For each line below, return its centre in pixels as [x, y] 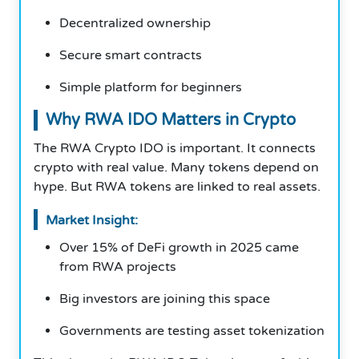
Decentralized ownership [135, 23]
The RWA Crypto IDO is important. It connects [175, 148]
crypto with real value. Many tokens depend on [176, 167]
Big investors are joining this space [165, 298]
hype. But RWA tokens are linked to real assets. [177, 186]
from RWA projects [118, 266]
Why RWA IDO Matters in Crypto [171, 120]
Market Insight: [92, 220]
